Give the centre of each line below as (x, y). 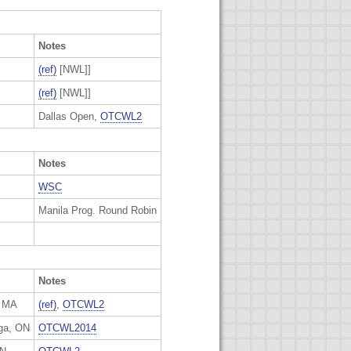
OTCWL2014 (67, 327)
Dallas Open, (69, 116)
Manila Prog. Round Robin (98, 210)
